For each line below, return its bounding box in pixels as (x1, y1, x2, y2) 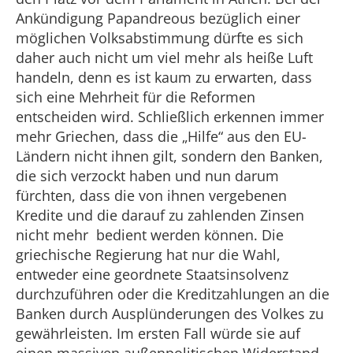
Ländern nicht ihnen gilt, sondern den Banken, (16, 147, 323, 165)
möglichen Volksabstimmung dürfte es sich (16, 28, 303, 47)
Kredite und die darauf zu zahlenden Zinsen (16, 206, 304, 225)
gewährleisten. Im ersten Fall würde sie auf (16, 324, 300, 343)
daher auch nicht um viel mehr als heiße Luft (16, 48, 313, 67)
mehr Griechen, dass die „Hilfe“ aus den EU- (16, 127, 307, 146)
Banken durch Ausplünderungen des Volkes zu (16, 304, 324, 323)
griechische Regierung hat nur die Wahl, (16, 245, 281, 264)
